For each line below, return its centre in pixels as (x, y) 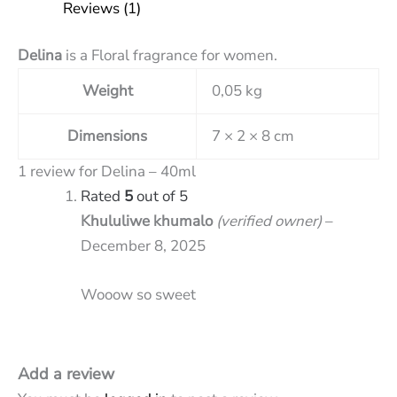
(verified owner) (269, 221)
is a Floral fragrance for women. (170, 55)
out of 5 (160, 196)
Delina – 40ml (148, 171)
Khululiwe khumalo (148, 221)
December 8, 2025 (143, 246)
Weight (107, 91)
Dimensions (107, 136)
